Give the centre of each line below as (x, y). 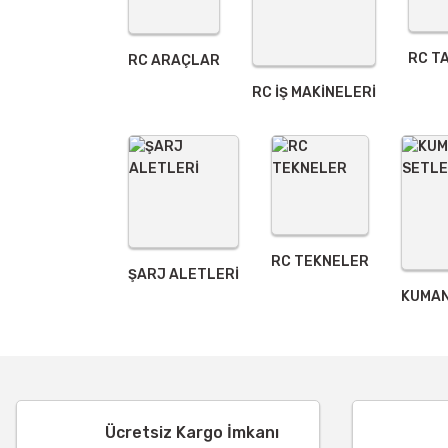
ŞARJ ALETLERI (183, 274)
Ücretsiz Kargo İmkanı (192, 432)
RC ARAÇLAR (174, 60)
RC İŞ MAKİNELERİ (314, 92)
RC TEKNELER (320, 261)
